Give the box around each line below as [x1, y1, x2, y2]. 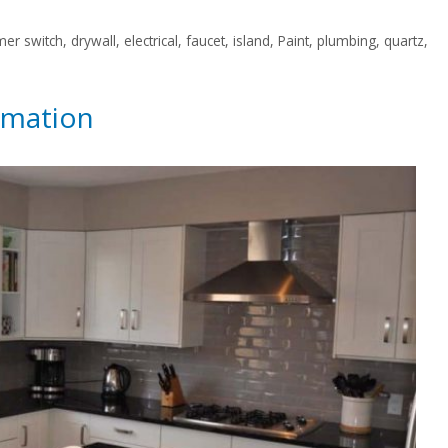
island [233, 31, 271, 51]
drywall [71, 31, 117, 51]
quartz [384, 31, 425, 51]
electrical [124, 31, 179, 51]
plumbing [317, 31, 377, 51]
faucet [186, 31, 226, 51]
